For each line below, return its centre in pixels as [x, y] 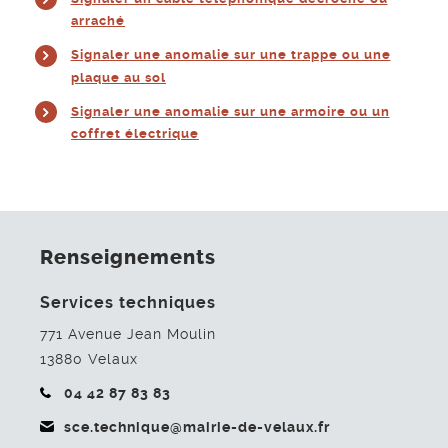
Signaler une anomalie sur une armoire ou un [230, 111]
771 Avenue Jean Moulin [128, 333]
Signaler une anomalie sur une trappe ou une [230, 54]
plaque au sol [118, 77]
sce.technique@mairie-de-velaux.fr [197, 426]
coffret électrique [135, 133]
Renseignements [128, 257]
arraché [98, 20]
